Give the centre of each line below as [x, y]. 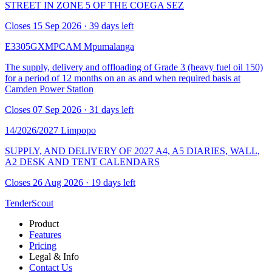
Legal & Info [54, 256]
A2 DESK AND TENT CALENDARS [82, 161]
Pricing [43, 245]
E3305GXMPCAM [44, 46]
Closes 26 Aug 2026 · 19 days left [70, 182]
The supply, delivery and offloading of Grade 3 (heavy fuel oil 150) [134, 67]
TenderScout [29, 203]
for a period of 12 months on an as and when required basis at [123, 78]
